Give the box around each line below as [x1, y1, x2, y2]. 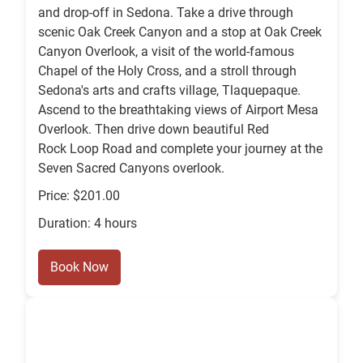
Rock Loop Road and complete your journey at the [38, 141, 322, 157]
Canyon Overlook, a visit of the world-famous [38, 44, 294, 60]
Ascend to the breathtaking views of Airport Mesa [38, 102, 318, 118]
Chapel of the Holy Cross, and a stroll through [38, 63, 297, 79]
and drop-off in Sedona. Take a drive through [38, 5, 293, 21]
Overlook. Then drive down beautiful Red [38, 122, 269, 138]
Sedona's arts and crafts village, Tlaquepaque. [38, 83, 301, 99]
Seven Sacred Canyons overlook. [38, 160, 224, 177]
